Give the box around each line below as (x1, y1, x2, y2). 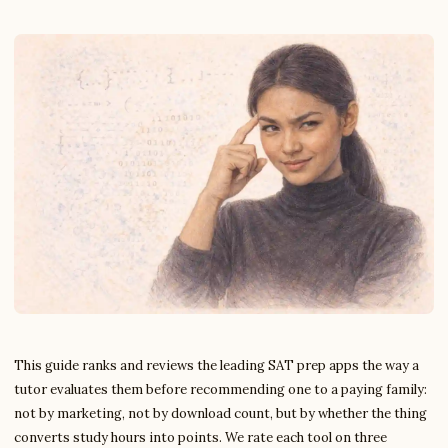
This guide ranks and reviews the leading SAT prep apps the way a (14, 357, 419, 374)
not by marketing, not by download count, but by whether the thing (14, 405, 427, 422)
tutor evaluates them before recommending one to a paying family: (14, 381, 427, 398)
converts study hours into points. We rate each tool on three (14, 429, 387, 446)
